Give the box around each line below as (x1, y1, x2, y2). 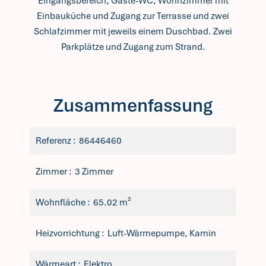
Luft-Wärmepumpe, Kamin (107, 227, 216, 239)
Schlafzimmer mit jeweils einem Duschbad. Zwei (34, 26, 232, 37)
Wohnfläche (36, 197, 87, 208)
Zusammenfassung (53, 94, 213, 117)
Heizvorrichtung (36, 227, 102, 239)
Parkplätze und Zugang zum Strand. (61, 41, 205, 53)
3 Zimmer (75, 166, 113, 178)
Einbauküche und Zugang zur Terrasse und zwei (37, 10, 229, 22)
